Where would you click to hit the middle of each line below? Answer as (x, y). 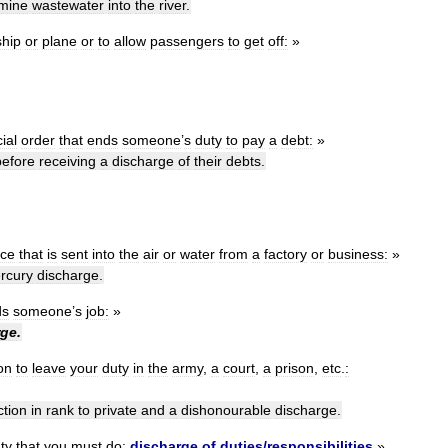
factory (285, 254)
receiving (67, 161)
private (115, 410)
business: (358, 254)
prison (294, 368)
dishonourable (226, 410)
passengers (187, 41)
